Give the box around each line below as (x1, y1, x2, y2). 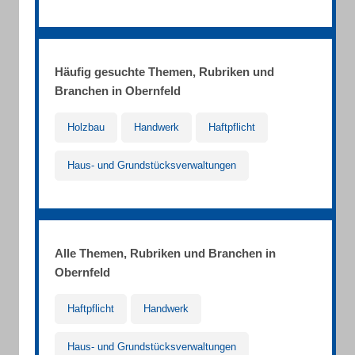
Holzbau (67, 121, 105, 133)
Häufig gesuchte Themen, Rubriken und (55, 65, 274, 78)
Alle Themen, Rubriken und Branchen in (55, 246, 276, 260)
